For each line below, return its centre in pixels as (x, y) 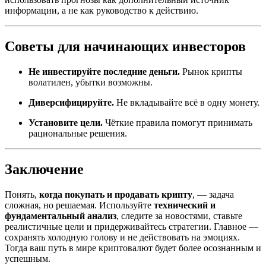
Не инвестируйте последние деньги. (104, 72)
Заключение (44, 169)
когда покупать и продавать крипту (116, 194)
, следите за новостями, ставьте (179, 216)
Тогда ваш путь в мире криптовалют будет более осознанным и (133, 248)
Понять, (22, 194)
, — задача (213, 194)
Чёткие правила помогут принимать (178, 123)
